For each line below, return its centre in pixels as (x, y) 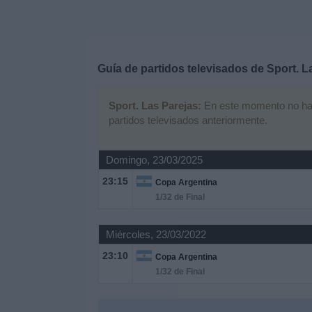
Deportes (33, 10)
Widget (28, 85)
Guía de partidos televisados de (182, 69)
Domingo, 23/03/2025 (154, 160)
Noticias (30, 48)
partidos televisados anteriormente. (188, 120)
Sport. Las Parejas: (155, 106)
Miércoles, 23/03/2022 (156, 234)
